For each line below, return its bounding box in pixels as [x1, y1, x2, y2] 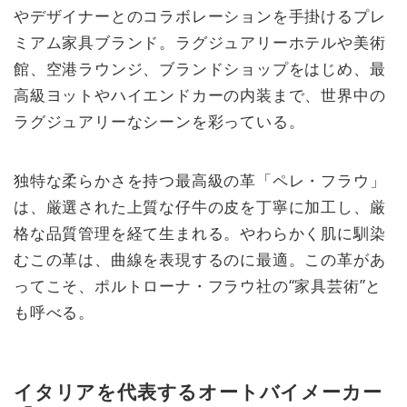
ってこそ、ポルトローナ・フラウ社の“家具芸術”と [14, 273, 382, 296]
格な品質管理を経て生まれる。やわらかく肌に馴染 [14, 221, 386, 243]
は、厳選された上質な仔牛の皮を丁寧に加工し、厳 [14, 194, 386, 217]
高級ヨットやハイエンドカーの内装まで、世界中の [14, 83, 386, 105]
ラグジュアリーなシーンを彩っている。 [14, 109, 305, 132]
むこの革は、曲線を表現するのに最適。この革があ [14, 247, 386, 270]
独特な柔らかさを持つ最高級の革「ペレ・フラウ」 [14, 168, 386, 191]
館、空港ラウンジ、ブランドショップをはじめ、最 [14, 56, 386, 79]
